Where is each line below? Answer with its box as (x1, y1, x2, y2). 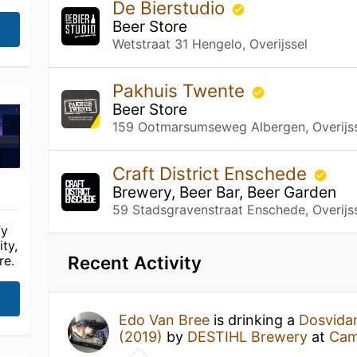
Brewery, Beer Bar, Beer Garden (112, 182, 337, 202)
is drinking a (210, 312, 300, 328)
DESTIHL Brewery (187, 328, 308, 345)
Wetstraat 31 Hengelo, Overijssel (112, 36, 308, 52)
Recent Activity (68, 252, 202, 273)
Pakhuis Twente (112, 80, 250, 101)
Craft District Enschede (112, 163, 312, 184)
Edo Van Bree (119, 312, 210, 328)
